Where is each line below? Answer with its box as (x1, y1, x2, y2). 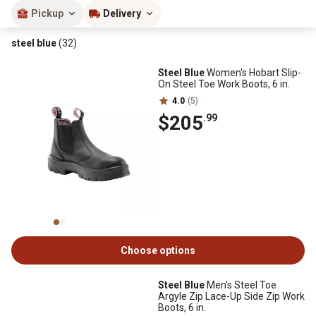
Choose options (121, 245, 195, 256)
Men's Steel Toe (205, 279, 276, 291)
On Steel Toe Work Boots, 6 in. (158, 78, 290, 90)
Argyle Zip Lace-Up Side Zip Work (158, 291, 305, 302)
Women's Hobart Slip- (205, 67, 301, 78)
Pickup (31, 8, 63, 19)
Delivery (103, 8, 141, 19)
